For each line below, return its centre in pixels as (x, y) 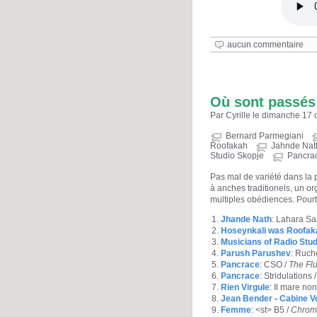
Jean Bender (247, 298)
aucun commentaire (265, 45)
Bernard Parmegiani (265, 136)
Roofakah (229, 145)
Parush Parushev (256, 253)
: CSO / (274, 264)
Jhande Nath (246, 219)
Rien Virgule (245, 287)
